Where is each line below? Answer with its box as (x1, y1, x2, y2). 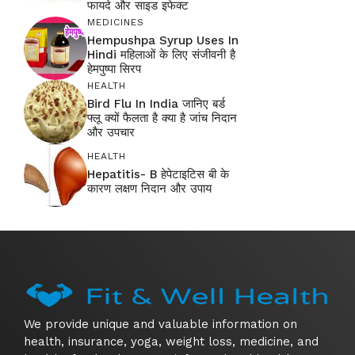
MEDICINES (87, 16, 144, 28)
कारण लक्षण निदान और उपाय (87, 181, 212, 196)
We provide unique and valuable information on (24, 316, 297, 331)
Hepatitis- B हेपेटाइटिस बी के (87, 166, 229, 181)
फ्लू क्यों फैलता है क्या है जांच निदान (87, 110, 237, 125)
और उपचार (87, 124, 135, 139)
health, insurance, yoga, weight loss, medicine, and (24, 334, 319, 349)
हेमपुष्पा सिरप (87, 61, 141, 76)
